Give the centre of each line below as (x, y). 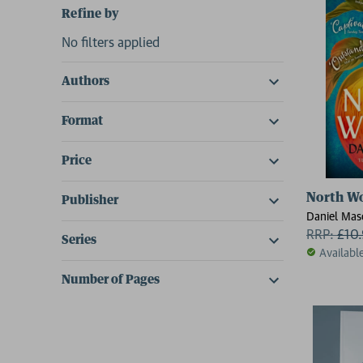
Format (82, 121)
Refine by (91, 14)
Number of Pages (111, 280)
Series (79, 240)
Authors (85, 81)
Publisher (90, 200)
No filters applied (111, 42)
